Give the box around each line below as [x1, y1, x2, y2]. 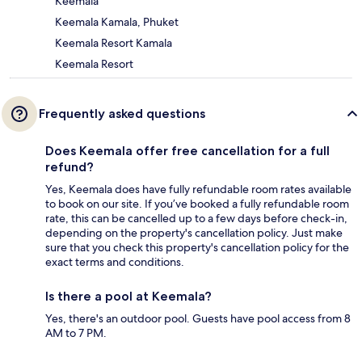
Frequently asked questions [39, 105, 205, 121]
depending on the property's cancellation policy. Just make [45, 225, 343, 240]
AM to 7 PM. [45, 325, 107, 340]
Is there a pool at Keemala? [45, 288, 212, 304]
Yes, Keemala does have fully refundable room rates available [45, 181, 351, 196]
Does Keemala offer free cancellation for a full [45, 142, 330, 158]
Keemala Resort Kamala [55, 35, 172, 50]
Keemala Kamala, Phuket [55, 14, 179, 29]
